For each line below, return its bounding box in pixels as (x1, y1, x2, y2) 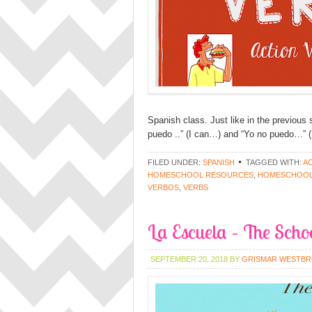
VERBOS (148, 183, 179, 192)
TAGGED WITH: (246, 158, 303, 166)
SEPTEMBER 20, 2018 (150, 255, 228, 263)
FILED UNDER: (148, 158, 203, 166)
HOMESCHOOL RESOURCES (148, 171, 253, 179)
